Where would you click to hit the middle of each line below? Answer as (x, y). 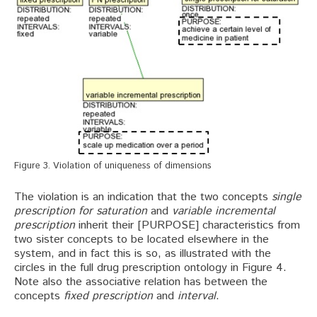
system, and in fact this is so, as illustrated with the (143, 253)
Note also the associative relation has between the (141, 282)
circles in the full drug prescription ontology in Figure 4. (150, 267)
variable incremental (224, 211)
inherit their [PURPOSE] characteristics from (188, 225)
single (287, 197)
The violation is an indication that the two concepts (143, 197)
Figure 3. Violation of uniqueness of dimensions (113, 166)
